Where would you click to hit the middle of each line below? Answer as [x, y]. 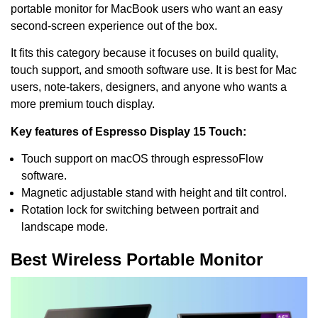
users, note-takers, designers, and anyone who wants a [149, 87]
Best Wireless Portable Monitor [137, 260]
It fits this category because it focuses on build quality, [144, 53]
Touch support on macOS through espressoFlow [142, 159]
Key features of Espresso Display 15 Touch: [128, 131]
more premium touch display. [83, 104]
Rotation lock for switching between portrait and [140, 210]
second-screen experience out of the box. [114, 26]
